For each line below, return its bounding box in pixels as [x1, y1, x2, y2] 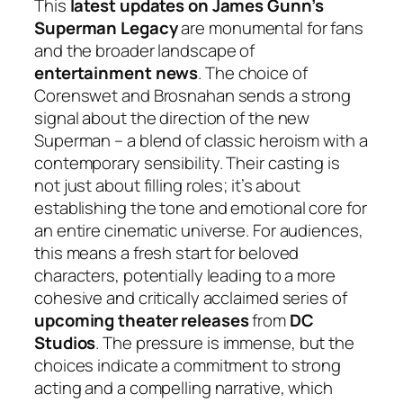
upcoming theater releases [34, 308, 249, 332]
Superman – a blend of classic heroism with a [34, 128, 368, 152]
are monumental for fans [177, 15, 364, 40]
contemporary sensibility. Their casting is [34, 150, 340, 175]
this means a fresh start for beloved [34, 240, 300, 264]
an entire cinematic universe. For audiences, [34, 218, 363, 242]
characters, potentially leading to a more [34, 263, 336, 287]
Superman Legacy [34, 15, 178, 40]
